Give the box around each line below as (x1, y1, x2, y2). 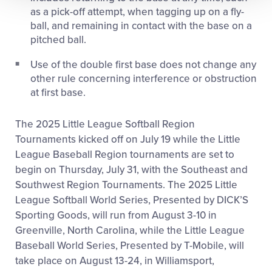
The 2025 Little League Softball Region (15, 118, 195, 131)
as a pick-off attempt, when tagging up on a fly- (30, 5, 244, 19)
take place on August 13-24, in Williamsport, (15, 254, 214, 268)
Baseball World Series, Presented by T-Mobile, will (15, 239, 244, 253)
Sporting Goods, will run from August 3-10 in (15, 209, 217, 222)
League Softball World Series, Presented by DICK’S (15, 194, 248, 207)
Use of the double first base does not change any (30, 58, 256, 72)
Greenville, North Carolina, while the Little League (15, 224, 245, 237)
